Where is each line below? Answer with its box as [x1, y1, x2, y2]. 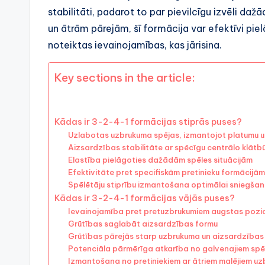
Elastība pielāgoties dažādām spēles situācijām [67, 155, 253, 165]
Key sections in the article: [54, 70, 195, 85]
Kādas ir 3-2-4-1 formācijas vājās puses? [54, 193, 235, 204]
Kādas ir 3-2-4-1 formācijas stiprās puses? [54, 117, 242, 128]
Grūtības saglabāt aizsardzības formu [67, 219, 218, 229]
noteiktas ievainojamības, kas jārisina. [48, 39, 222, 51]
